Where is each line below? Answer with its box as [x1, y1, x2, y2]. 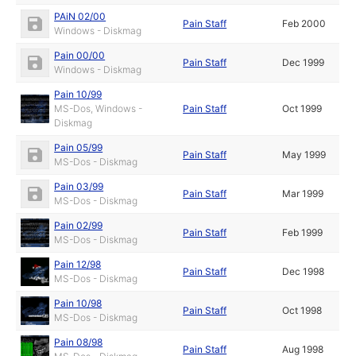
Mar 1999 [282, 188, 324, 200]
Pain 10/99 [54, 88, 103, 101]
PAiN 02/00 [54, 10, 106, 23]
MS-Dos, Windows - [54, 103, 143, 115]
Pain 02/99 [54, 219, 103, 232]
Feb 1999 [282, 226, 323, 239]
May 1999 [282, 149, 327, 161]
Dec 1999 [282, 56, 325, 69]
